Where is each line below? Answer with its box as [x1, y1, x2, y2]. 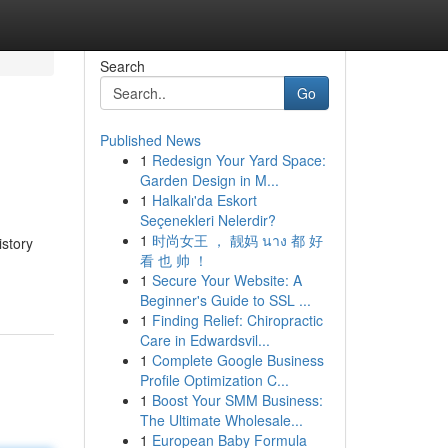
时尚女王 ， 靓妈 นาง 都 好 [151, 230, 323, 250]
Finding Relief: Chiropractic [151, 310, 323, 330]
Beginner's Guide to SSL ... [139, 290, 311, 310]
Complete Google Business [151, 350, 324, 370]
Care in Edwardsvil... [139, 330, 270, 350]
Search [99, 56, 145, 76]
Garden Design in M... [139, 170, 279, 190]
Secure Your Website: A [151, 270, 302, 290]
